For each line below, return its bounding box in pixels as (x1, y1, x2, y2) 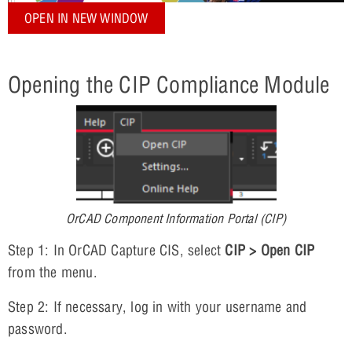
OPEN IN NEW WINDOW (24, 9, 148, 26)
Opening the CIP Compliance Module (8, 70, 330, 98)
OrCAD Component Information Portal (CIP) (66, 210, 286, 226)
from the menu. (8, 262, 97, 281)
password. (8, 319, 68, 338)
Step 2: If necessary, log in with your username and (8, 297, 307, 316)
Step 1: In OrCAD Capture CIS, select (8, 240, 225, 259)
